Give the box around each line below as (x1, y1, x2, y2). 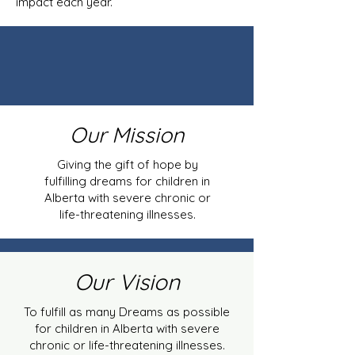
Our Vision (74, 267, 180, 296)
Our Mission (69, 120, 185, 148)
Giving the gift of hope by (56, 156, 198, 172)
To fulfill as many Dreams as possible (24, 303, 230, 319)
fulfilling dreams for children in (44, 173, 210, 189)
